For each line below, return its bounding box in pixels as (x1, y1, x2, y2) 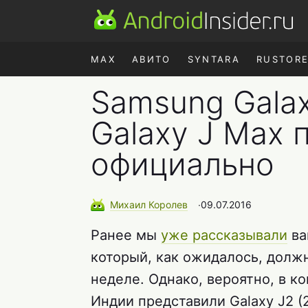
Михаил (110, 199, 148, 210)
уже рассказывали (161, 227, 287, 244)
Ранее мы (91, 227, 161, 244)
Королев (148, 199, 188, 210)
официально (91, 145, 274, 183)
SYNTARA (187, 54, 241, 65)
